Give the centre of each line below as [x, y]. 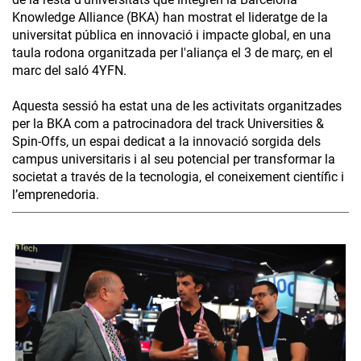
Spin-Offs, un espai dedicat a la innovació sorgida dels [166, 141]
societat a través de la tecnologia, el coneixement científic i [178, 176]
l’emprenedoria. [56, 194]
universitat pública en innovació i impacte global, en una [172, 35]
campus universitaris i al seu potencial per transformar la [174, 159]
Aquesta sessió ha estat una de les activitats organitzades [177, 106]
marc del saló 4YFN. [69, 70]
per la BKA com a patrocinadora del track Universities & [168, 123]
